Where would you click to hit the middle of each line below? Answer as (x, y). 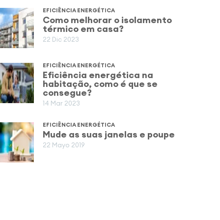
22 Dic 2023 (61, 39)
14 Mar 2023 (62, 103)
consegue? (68, 93)
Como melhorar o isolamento (108, 20)
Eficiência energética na (98, 75)
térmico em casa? (83, 29)
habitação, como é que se (100, 84)
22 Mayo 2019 (64, 145)
